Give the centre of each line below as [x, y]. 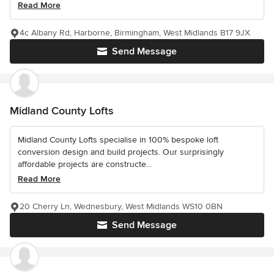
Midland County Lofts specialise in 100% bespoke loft [118, 140]
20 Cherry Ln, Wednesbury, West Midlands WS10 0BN [121, 207]
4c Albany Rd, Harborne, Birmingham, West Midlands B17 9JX [135, 33]
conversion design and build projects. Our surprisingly [121, 152]
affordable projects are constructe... [85, 165]
